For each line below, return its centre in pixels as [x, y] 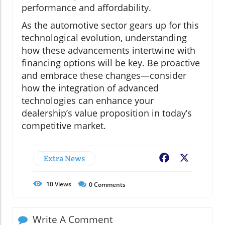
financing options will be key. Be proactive [111, 63]
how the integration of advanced [90, 88]
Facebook [189, 159]
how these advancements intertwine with [108, 50]
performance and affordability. [86, 8]
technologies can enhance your [88, 101]
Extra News [64, 159]
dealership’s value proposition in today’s [107, 113]
